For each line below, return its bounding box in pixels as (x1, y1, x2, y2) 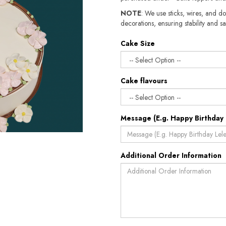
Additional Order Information (121, 150, 221, 160)
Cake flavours (121, 76, 167, 86)
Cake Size (121, 38, 155, 48)
